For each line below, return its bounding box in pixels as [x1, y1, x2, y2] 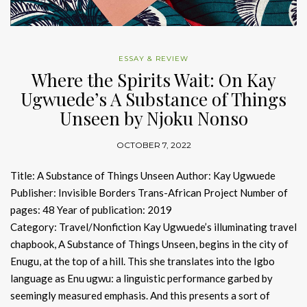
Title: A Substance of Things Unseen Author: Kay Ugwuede [10, 169, 275, 182]
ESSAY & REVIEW [119, 54, 188, 63]
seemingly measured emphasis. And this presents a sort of [10, 289, 270, 302]
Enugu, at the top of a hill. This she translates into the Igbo [10, 255, 275, 267]
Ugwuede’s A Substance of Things [21, 87, 286, 111]
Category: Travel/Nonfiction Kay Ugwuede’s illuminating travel [10, 221, 297, 233]
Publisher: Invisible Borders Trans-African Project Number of [10, 186, 288, 199]
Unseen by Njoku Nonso [59, 106, 248, 130]
